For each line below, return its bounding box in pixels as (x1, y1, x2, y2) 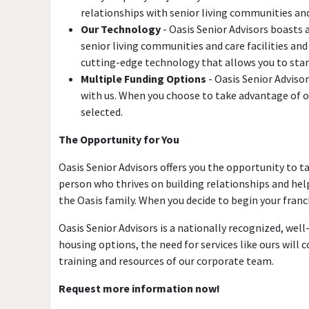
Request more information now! (59, 281, 220, 295)
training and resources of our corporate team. (59, 254, 274, 268)
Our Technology (81, 22, 161, 36)
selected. (81, 105, 123, 119)
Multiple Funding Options (81, 72, 206, 86)
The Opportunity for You (59, 132, 179, 146)
